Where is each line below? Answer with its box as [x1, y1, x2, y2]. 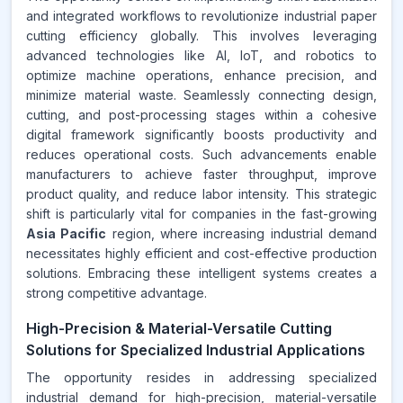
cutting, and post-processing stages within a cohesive [26, 107, 377, 122]
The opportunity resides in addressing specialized [26, 370, 377, 385]
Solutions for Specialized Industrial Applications [26, 341, 365, 359]
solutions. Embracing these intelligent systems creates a [26, 265, 377, 281]
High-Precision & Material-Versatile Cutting [26, 319, 332, 337]
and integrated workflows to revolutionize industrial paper [26, 8, 377, 23]
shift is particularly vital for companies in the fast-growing [26, 206, 377, 221]
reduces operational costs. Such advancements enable [26, 147, 377, 162]
